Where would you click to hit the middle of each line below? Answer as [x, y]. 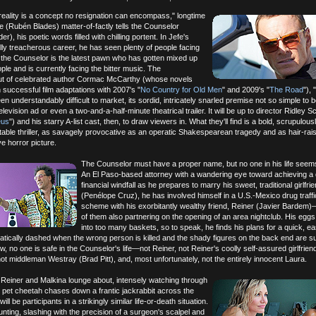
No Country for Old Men [181, 90]
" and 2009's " [246, 90]
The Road [286, 90]
